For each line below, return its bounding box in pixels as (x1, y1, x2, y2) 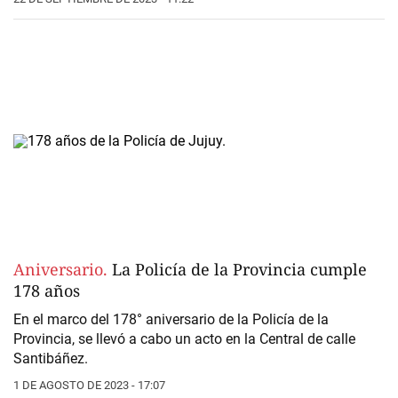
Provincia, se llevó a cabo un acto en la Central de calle (13, 330, 355, 348)
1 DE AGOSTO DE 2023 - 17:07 (13, 378, 165, 393)
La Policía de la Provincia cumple (107, 259, 367, 281)
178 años (13, 280, 80, 302)
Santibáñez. (13, 350, 88, 368)
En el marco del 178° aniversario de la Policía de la (13, 311, 329, 329)
